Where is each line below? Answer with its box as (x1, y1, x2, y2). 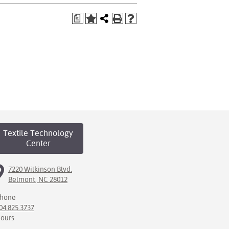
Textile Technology (3, 128, 73, 138)
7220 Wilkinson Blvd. (8, 165, 72, 173)
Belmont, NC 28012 (8, 175, 67, 184)
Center (26, 139, 51, 148)
